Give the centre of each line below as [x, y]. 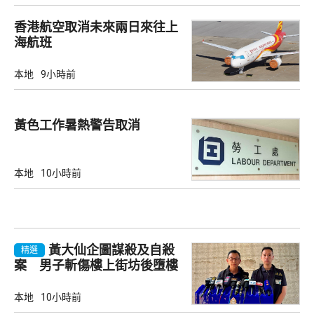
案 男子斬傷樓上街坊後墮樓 [96, 265]
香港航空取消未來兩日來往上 [96, 27]
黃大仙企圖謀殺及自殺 [111, 250]
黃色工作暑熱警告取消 [77, 125]
